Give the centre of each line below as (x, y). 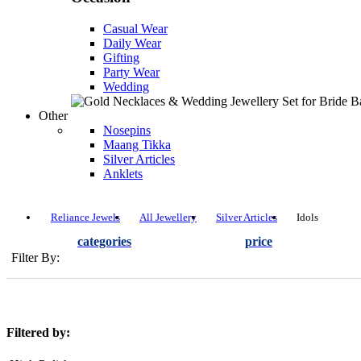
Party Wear (131, 72)
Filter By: (35, 258)
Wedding (126, 86)
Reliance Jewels (85, 218)
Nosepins (127, 130)
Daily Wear (132, 43)
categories (104, 242)
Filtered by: (38, 333)
